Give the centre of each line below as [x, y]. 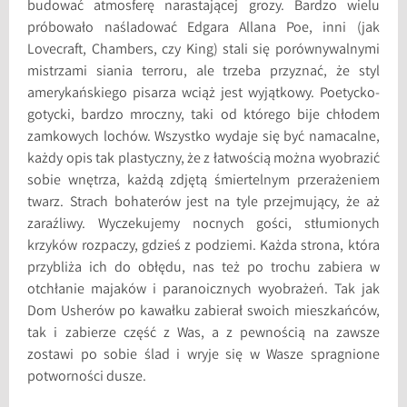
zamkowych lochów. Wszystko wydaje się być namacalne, [203, 138]
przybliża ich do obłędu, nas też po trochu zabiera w [203, 269]
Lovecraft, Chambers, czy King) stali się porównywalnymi [203, 51]
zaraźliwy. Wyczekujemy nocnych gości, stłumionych [203, 225]
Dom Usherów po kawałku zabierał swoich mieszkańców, [203, 313]
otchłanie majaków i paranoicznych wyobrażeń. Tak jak [203, 291]
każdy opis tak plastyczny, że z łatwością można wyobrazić [203, 160]
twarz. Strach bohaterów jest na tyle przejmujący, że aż [203, 203]
